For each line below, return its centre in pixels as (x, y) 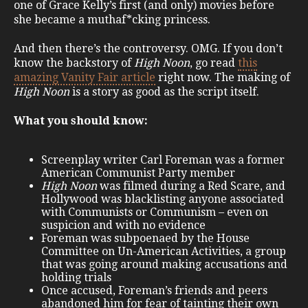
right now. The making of (223, 78)
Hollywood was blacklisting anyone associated (163, 199)
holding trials (76, 278)
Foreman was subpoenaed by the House (145, 239)
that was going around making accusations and (164, 265)
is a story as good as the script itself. (166, 92)
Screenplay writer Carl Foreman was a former (163, 160)
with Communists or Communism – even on (155, 212)
